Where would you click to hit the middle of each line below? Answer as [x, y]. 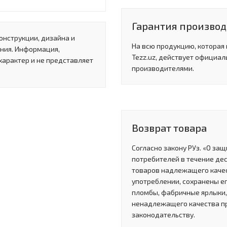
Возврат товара [169, 128]
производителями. [163, 68]
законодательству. [163, 215]
